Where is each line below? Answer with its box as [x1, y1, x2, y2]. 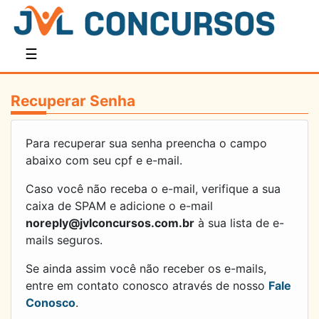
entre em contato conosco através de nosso [26, 278, 268, 293]
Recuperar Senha [11, 92, 135, 110]
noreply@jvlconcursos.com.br [26, 216, 194, 231]
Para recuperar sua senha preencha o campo [26, 136, 267, 151]
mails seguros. [26, 233, 103, 248]
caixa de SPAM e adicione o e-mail [26, 199, 213, 214]
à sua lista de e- [194, 216, 284, 231]
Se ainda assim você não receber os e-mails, [26, 261, 266, 276]
